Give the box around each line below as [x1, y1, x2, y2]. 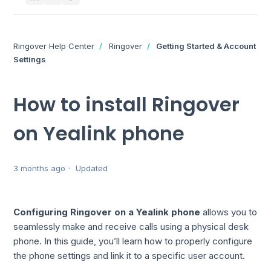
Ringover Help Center [13, 41, 95, 51]
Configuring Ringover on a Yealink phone [13, 206, 201, 218]
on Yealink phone [13, 120, 185, 147]
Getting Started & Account [156, 41, 256, 51]
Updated [76, 163, 108, 174]
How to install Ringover [13, 91, 240, 118]
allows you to [200, 206, 258, 218]
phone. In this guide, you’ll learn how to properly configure [13, 235, 253, 247]
